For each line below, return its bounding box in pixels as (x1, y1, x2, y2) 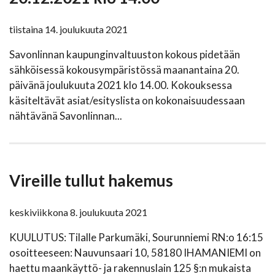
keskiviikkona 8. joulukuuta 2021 (9, 206, 147, 219)
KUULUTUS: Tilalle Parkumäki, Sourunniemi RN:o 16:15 (9, 231, 263, 244)
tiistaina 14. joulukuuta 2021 (9, 23, 128, 36)
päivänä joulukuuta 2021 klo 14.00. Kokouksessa (9, 79, 232, 92)
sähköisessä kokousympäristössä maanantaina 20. (9, 63, 239, 77)
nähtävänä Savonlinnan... (9, 109, 122, 123)
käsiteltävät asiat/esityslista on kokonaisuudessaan (9, 94, 245, 107)
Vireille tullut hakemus (9, 171, 173, 191)
